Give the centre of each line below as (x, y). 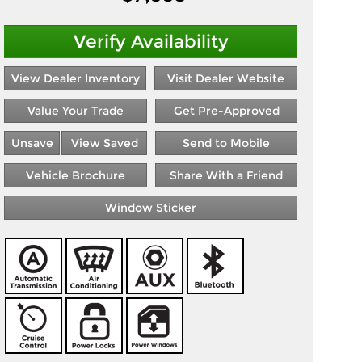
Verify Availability (151, 42)
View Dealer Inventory (75, 78)
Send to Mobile (226, 143)
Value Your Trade (76, 111)
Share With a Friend (226, 175)
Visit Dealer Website (226, 78)
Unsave (32, 143)
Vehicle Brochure (76, 175)
